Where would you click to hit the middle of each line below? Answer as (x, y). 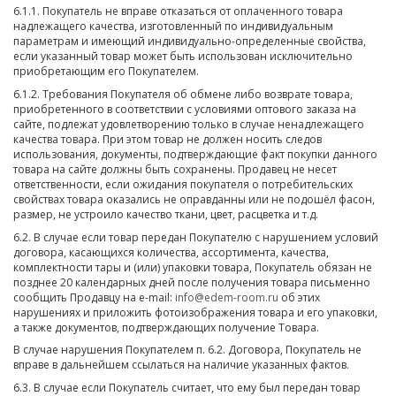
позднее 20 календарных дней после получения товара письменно (192, 282)
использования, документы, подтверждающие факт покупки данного (195, 154)
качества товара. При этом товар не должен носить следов (168, 139)
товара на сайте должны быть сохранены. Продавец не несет (175, 169)
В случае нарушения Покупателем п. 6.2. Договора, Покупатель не (187, 350)
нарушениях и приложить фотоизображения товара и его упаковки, (195, 312)
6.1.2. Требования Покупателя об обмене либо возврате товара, (183, 94)
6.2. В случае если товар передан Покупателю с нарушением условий (196, 237)
